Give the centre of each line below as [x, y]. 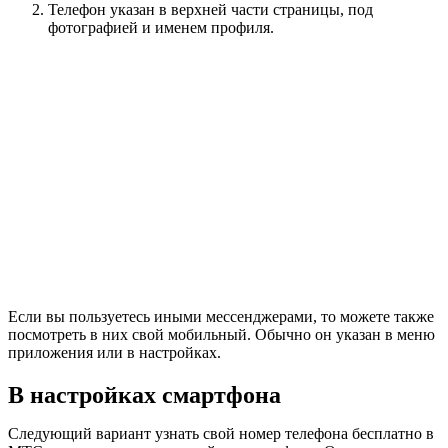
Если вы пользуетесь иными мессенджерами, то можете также [221, 316]
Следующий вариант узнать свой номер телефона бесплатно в [221, 433]
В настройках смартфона [144, 394]
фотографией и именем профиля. [161, 27]
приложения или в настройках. [114, 352]
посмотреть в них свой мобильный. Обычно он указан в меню [221, 334]
